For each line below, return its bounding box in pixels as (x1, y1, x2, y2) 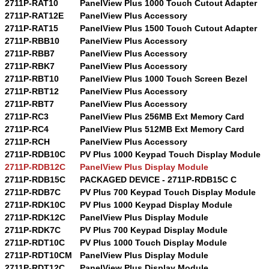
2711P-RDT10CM (5, 250, 72, 260)
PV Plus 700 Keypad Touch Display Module (80, 187, 256, 197)
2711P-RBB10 (5, 35, 59, 46)
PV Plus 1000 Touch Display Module (80, 237, 227, 247)
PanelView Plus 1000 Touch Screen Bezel (80, 73, 247, 83)
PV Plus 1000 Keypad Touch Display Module (80, 149, 261, 159)
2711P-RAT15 (5, 23, 58, 33)
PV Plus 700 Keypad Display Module (80, 225, 228, 235)
